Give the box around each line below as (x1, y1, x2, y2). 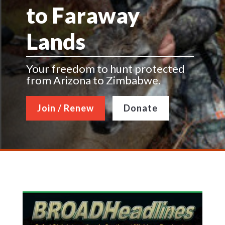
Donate (123, 102, 158, 114)
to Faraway (26, 2, 140, 28)
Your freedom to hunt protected (26, 61, 185, 75)
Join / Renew (37, 102, 94, 114)
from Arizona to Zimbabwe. (26, 73, 161, 87)
